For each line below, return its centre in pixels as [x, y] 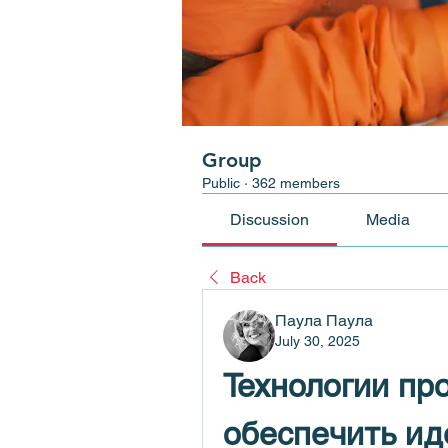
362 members [296, 183]
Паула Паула [324, 320]
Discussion [270, 219]
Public [221, 183]
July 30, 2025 [317, 341]
